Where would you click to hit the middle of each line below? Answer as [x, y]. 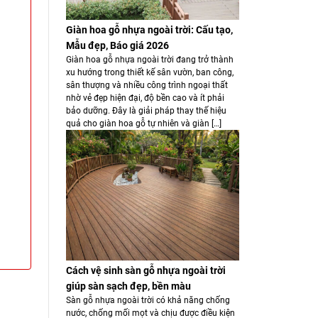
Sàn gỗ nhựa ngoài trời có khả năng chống [148, 300]
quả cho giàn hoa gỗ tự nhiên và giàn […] [143, 124]
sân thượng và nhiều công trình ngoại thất [147, 86]
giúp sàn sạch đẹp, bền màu [128, 286]
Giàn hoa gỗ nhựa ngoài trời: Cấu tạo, [149, 30]
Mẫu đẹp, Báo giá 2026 [117, 46]
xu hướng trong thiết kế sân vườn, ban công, [149, 73]
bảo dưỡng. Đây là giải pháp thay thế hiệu [146, 111]
